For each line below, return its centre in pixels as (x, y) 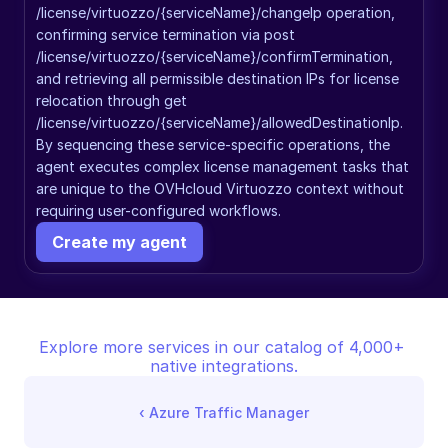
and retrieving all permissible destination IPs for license (217, 78)
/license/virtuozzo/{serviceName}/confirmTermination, (214, 56)
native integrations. (224, 366)
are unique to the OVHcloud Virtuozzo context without (220, 188)
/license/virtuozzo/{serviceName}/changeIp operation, (215, 12)
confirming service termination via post (165, 34)
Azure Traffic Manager (229, 412)
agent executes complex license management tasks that (222, 166)
